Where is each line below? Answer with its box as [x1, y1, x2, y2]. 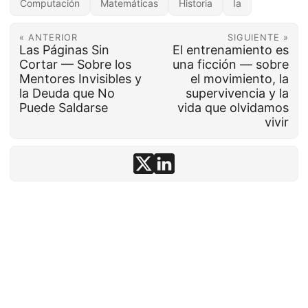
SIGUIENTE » [228, 32, 289, 43]
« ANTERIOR [19, 32, 78, 43]
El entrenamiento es [173, 43, 289, 58]
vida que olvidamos [177, 100, 289, 115]
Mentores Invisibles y [19, 71, 142, 87]
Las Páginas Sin [19, 43, 109, 58]
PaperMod [173, 287, 213, 298]
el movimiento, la [190, 71, 289, 87]
